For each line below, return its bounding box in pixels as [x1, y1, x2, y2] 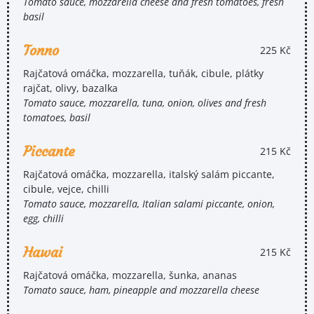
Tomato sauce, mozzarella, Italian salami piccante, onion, [23, 196, 275, 210]
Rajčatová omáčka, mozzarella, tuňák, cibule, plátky [23, 66, 264, 80]
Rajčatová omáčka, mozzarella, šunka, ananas [23, 268, 237, 282]
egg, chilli [23, 211, 64, 225]
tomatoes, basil [23, 110, 90, 124]
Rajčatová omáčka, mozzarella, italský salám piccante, [23, 167, 275, 181]
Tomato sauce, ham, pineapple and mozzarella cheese [23, 282, 259, 296]
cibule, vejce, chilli [23, 182, 109, 196]
